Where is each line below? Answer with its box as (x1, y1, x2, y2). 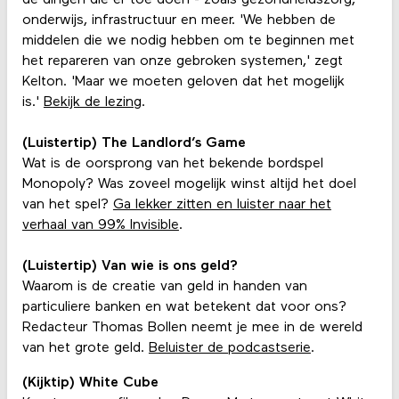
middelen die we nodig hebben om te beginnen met (21, 34, 354, 49)
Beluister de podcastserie (148, 341, 311, 356)
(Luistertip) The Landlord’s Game (21, 136, 246, 151)
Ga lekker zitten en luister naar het (112, 198, 331, 213)
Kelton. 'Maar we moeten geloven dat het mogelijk (21, 75, 345, 90)
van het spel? (21, 198, 113, 213)
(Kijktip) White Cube (21, 376, 159, 391)
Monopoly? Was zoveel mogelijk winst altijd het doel (21, 177, 356, 192)
